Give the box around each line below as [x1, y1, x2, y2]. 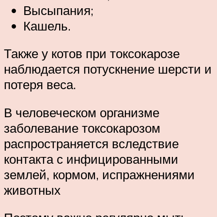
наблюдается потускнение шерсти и [4, 61, 212, 77]
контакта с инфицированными [4, 151, 178, 167]
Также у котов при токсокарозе [4, 46, 180, 62]
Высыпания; [23, 2, 93, 18]
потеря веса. [4, 77, 76, 93]
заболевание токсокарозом [4, 120, 160, 136]
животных [4, 182, 61, 198]
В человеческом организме [4, 104, 159, 120]
